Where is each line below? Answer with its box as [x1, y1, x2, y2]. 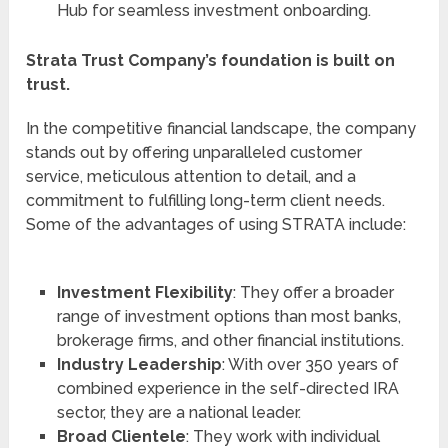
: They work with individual [185, 426, 380, 446]
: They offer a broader [232, 282, 394, 302]
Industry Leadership [56, 354, 222, 374]
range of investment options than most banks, [56, 306, 401, 326]
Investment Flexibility [56, 282, 233, 302]
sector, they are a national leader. [56, 402, 301, 422]
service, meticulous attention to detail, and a [26, 166, 357, 186]
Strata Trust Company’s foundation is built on [26, 50, 396, 70]
